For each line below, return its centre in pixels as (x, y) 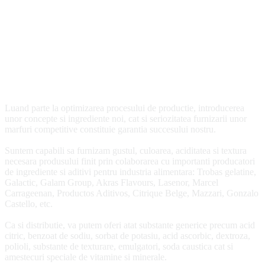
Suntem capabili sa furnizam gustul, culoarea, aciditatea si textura (126, 150)
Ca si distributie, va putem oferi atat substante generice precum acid (130, 225)
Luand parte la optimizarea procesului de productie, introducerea (125, 108)
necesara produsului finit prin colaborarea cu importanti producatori (130, 161)
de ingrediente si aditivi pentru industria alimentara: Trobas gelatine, (130, 172)
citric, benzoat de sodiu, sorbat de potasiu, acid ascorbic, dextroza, (127, 235)
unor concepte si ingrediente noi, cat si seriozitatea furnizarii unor (126, 118)
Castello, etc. (29, 203)
